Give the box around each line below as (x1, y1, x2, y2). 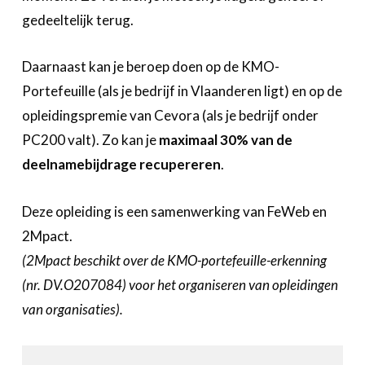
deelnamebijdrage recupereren (21, 156, 221, 174)
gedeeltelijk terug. (21, 11, 134, 29)
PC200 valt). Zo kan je (21, 131, 159, 149)
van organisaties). (21, 300, 123, 318)
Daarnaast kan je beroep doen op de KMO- (21, 58, 279, 76)
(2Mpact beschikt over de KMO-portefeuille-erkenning (21, 251, 327, 269)
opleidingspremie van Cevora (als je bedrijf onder (21, 107, 319, 125)
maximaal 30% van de (158, 131, 292, 149)
